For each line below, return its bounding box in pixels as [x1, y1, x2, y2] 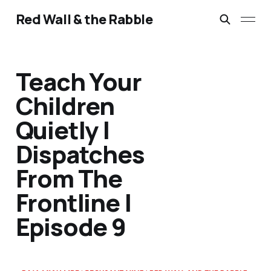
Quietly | [15, 113, 109, 147]
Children [15, 89, 115, 123]
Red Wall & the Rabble [15, 10, 153, 28]
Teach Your [15, 65, 142, 99]
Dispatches [15, 137, 145, 171]
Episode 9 [15, 210, 126, 244]
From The [15, 162, 123, 195]
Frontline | [15, 186, 131, 220]
